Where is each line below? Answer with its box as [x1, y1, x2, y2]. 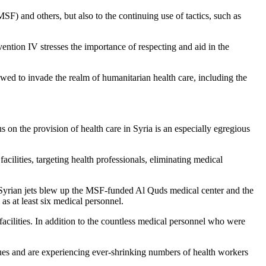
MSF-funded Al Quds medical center [85, 185, 224, 195]
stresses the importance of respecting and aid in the [38, 41, 229, 52]
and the [224, 185, 254, 195]
